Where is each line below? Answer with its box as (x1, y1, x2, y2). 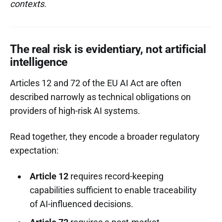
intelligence (10, 55, 68, 69)
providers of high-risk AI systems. (10, 105, 140, 116)
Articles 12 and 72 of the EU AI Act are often (10, 77, 181, 88)
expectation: (10, 145, 58, 156)
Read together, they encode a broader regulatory (10, 131, 200, 142)
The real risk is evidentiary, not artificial (10, 42, 206, 56)
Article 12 (29, 170, 68, 181)
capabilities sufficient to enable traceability (29, 184, 197, 195)
